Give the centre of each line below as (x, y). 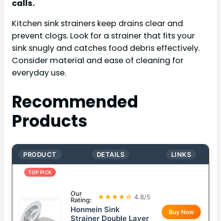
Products (50, 121)
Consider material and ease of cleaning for (98, 60)
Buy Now (181, 212)
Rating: (81, 200)
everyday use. (39, 73)
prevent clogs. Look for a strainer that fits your (103, 36)
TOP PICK (40, 172)
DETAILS (110, 155)
